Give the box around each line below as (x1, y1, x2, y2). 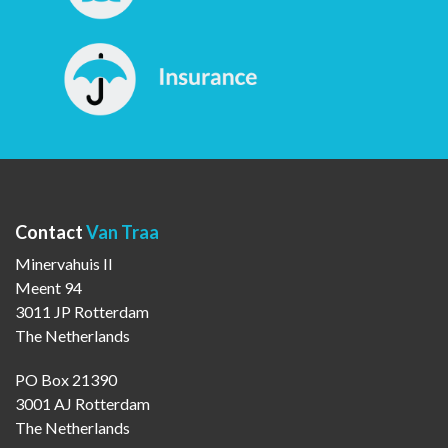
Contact (15, 220, 86, 243)
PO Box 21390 (15, 369, 117, 389)
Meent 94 (15, 277, 82, 297)
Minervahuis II (15, 253, 113, 273)
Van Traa (86, 220, 159, 243)
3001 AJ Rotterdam (15, 393, 150, 413)
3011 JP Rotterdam (15, 301, 149, 321)
